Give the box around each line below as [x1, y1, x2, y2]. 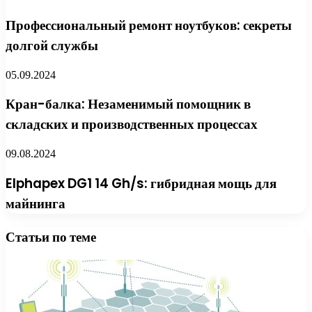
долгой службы [6, 36, 98, 55]
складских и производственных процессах [6, 115, 258, 134]
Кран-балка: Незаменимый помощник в [6, 95, 251, 114]
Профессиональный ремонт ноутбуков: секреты [6, 15, 292, 35]
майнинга [6, 194, 65, 213]
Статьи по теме [6, 227, 96, 247]
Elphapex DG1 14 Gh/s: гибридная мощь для [6, 173, 276, 193]
